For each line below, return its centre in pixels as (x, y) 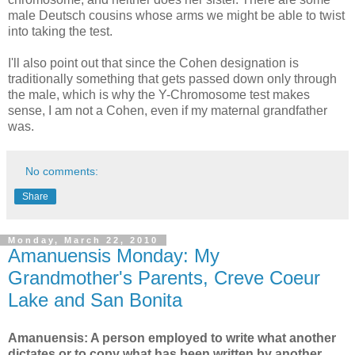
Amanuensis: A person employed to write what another (172, 338)
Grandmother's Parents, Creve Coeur (164, 277)
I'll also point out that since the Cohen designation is (153, 63)
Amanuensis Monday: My (114, 255)
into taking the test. (60, 31)
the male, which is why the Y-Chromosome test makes (159, 94)
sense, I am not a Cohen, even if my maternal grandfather (168, 110)
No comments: (62, 171)
